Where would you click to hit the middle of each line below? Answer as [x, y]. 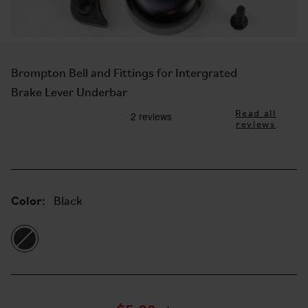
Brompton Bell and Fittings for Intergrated [124, 74]
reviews [256, 125]
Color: [28, 200]
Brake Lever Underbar [69, 93]
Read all [256, 114]
